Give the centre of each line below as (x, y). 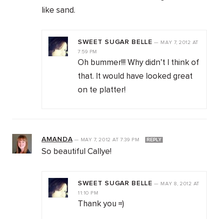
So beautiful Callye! (77, 152)
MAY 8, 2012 (177, 184)
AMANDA (57, 140)
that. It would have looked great (135, 77)
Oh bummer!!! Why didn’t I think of (138, 63)
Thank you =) (101, 204)
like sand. (58, 11)
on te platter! (102, 90)
